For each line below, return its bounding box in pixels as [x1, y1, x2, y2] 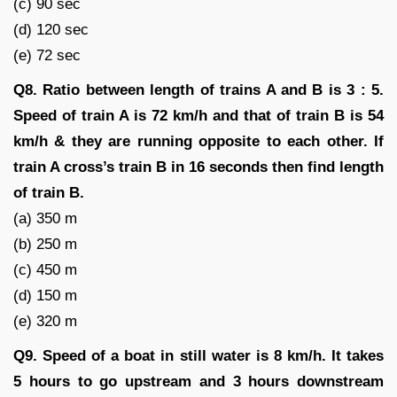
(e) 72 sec [13, 46, 81, 64]
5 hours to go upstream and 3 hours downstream [13, 372, 384, 390]
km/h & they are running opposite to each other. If [13, 132, 384, 150]
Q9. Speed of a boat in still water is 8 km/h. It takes [13, 346, 384, 364]
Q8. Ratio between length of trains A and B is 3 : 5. [13, 81, 384, 98]
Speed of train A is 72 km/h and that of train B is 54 [13, 106, 384, 124]
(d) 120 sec [13, 20, 89, 38]
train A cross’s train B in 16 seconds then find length [13, 158, 384, 175]
